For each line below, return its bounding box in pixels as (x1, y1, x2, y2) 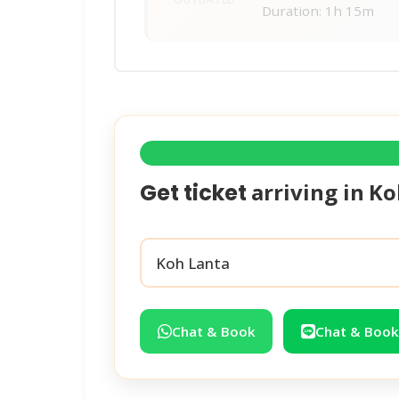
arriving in (251, 177, 364, 208)
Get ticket (140, 178, 251, 208)
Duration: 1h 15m (262, 2, 374, 20)
